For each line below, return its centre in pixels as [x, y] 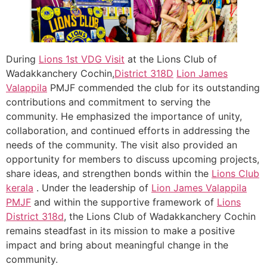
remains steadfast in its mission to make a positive [120, 230]
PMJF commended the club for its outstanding [153, 87]
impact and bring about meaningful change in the [117, 245]
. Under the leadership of [92, 187]
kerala [20, 187]
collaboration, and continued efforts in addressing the [128, 130]
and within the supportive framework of [124, 202]
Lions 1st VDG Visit [82, 59]
